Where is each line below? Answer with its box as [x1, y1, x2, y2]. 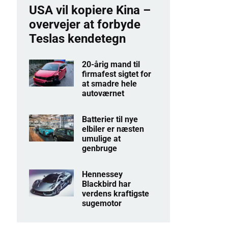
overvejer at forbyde [28, 17, 140, 32]
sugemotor [82, 198, 122, 208]
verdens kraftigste [82, 188, 150, 198]
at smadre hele [82, 78, 137, 89]
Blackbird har [82, 179, 131, 189]
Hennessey [82, 169, 123, 179]
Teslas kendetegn [28, 31, 126, 46]
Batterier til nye [82, 114, 138, 124]
